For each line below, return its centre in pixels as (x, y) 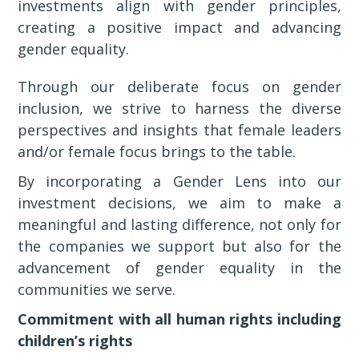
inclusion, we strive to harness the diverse (179, 108)
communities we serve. (97, 289)
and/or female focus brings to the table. (157, 151)
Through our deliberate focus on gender (179, 87)
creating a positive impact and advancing (179, 27)
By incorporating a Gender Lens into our (179, 181)
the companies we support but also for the (179, 246)
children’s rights (75, 341)
